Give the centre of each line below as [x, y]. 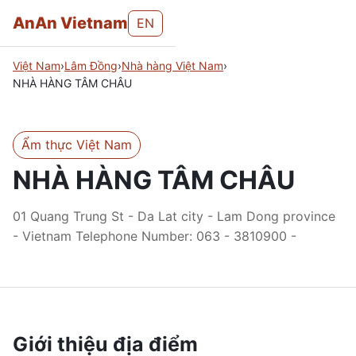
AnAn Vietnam [70, 23]
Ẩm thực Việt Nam [77, 145]
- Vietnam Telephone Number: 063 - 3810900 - [155, 236]
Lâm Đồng [91, 66]
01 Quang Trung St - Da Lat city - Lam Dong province [174, 216]
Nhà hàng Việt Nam [172, 66]
